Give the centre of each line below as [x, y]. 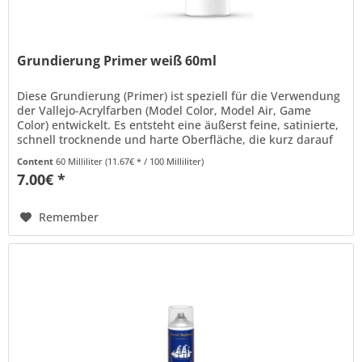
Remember [69, 217]
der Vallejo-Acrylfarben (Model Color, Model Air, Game [164, 110]
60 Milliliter [81, 161]
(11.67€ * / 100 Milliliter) [155, 161]
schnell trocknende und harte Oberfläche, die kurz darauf [175, 139]
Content [37, 161]
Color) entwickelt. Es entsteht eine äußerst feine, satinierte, [178, 124]
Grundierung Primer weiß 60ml [117, 60]
